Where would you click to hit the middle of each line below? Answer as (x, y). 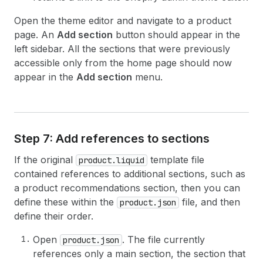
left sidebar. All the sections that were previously (122, 49)
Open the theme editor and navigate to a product (123, 21)
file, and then (210, 202)
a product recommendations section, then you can (127, 188)
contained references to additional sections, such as (130, 174)
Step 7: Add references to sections (112, 139)
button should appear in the (176, 35)
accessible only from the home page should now (123, 63)
